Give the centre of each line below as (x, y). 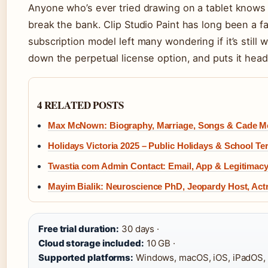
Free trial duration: (79, 229)
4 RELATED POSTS (80, 105)
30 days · (139, 229)
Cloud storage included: (91, 243)
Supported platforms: (86, 258)
